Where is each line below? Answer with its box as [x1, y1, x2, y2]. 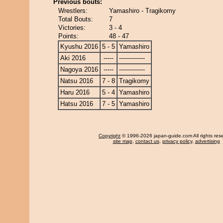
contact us [135, 138, 159, 144]
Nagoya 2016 [60, 66, 98, 73]
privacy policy [162, 138, 192, 144]
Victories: [58, 24, 86, 31]
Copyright [99, 133, 120, 138]
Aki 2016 [60, 54, 86, 62]
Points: [58, 32, 79, 40]
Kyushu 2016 [60, 43, 98, 50]
